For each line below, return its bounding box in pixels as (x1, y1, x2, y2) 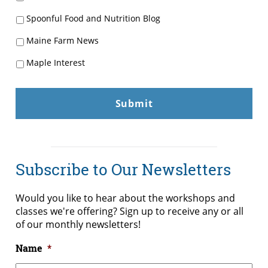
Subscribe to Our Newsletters (16, 159, 231, 179)
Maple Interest (26, 57, 85, 69)
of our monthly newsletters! (16, 218, 141, 232)
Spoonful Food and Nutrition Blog (26, 12, 160, 24)
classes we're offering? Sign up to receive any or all (16, 205, 243, 218)
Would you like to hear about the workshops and (16, 191, 235, 205)
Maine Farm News (26, 34, 99, 46)
